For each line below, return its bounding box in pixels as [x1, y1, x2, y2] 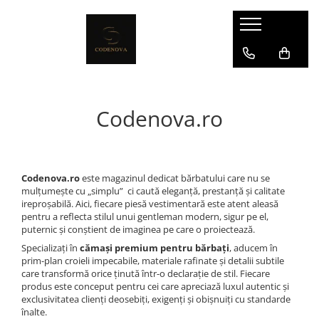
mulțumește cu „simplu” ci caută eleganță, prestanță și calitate [21, 184, 285, 197]
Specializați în [21, 241, 80, 254]
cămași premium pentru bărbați [80, 241, 229, 254]
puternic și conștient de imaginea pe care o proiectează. [21, 223, 255, 236]
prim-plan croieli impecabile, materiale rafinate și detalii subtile [21, 254, 284, 267]
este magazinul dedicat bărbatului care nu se [80, 172, 270, 184]
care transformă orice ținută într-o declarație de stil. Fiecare [21, 267, 270, 280]
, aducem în [229, 241, 278, 254]
